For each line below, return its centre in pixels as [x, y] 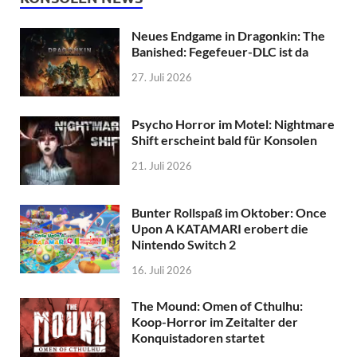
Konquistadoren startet [198, 338]
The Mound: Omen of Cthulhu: [217, 306]
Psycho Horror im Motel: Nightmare [233, 124]
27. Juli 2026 [162, 77]
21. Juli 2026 [162, 165]
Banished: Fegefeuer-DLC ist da [220, 52]
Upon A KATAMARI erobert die [220, 229]
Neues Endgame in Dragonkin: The [228, 36]
